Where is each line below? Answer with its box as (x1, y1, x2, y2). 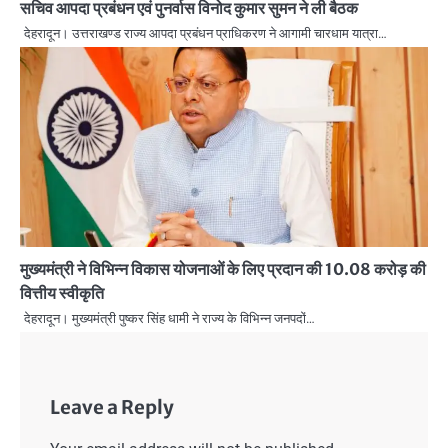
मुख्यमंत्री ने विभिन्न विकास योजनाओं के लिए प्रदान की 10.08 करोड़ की (20, 259, 426, 280)
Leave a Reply (50, 396, 174, 420)
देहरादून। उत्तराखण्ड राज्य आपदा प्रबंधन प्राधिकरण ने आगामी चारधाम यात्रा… (24, 26, 387, 42)
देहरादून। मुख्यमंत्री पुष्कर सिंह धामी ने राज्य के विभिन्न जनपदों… (24, 311, 315, 327)
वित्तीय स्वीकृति (20, 283, 104, 304)
